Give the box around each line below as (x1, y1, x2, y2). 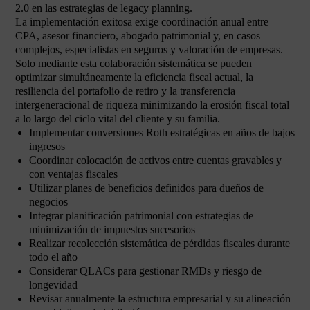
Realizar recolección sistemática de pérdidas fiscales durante (29, 237, 290, 249)
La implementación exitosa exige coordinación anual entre (15, 16, 268, 28)
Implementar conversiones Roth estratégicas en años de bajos (29, 127, 295, 138)
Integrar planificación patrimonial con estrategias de (29, 210, 253, 221)
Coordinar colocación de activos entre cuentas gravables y (29, 154, 282, 166)
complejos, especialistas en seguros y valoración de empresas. (15, 44, 283, 55)
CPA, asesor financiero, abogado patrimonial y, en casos (15, 30, 260, 42)
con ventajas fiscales (29, 168, 118, 180)
